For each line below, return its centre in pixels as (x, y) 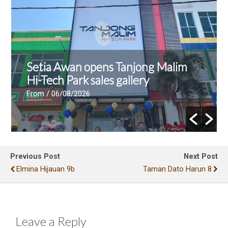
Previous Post (35, 157)
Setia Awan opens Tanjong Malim (107, 67)
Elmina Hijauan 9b (46, 169)
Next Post (201, 157)
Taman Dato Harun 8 (177, 169)
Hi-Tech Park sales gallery (88, 80)
